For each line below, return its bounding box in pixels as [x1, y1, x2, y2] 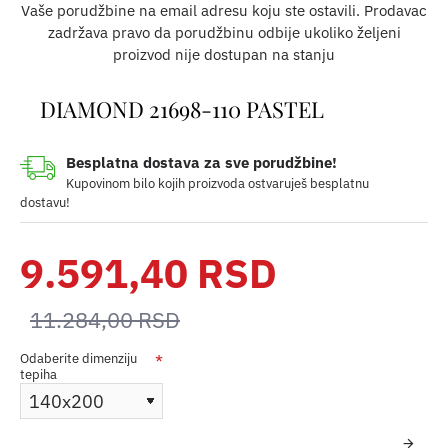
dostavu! [20, 194, 70, 212]
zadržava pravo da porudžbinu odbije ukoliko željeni [47, 23, 401, 43]
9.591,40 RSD [20, 247, 277, 300]
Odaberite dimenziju [20, 350, 137, 368]
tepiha [20, 366, 57, 384]
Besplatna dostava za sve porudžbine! [66, 153, 337, 173]
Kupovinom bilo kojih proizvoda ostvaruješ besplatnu [66, 175, 369, 193]
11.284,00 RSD [30, 305, 180, 335]
